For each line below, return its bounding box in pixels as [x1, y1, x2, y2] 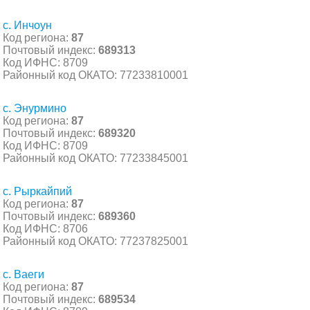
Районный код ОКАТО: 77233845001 [3, 152, 188, 164]
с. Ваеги [3, 268, 44, 280]
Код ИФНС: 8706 [3, 222, 88, 235]
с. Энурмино [3, 102, 66, 114]
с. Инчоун [3, 19, 52, 31]
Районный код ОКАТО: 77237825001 [3, 235, 188, 247]
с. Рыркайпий [3, 185, 72, 197]
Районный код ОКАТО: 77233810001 [3, 69, 188, 81]
